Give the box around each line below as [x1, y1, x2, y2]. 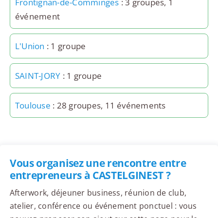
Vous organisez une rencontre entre [9, 156, 186, 170]
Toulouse [15, 100, 51, 111]
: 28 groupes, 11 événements [50, 100, 166, 111]
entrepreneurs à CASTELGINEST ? [9, 168, 171, 182]
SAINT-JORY [15, 70, 61, 82]
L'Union [15, 40, 45, 52]
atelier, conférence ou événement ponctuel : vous [9, 200, 197, 212]
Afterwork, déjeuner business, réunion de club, [9, 187, 187, 199]
